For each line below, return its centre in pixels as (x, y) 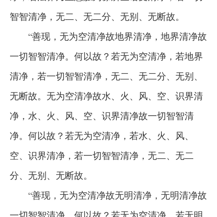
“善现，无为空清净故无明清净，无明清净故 (108, 195)
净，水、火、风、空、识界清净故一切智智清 (102, 116)
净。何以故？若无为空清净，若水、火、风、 (102, 135)
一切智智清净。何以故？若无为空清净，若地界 (106, 56)
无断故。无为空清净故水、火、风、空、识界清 (106, 96)
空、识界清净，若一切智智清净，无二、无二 (102, 155)
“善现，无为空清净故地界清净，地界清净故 (108, 36)
